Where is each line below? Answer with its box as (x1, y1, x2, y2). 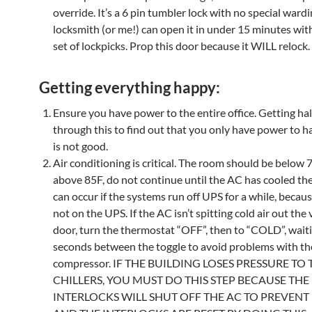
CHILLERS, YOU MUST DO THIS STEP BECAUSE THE (53, 273, 309, 286)
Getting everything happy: (39, 78, 220, 97)
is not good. (53, 139, 108, 153)
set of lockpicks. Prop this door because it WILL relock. (53, 39, 310, 52)
